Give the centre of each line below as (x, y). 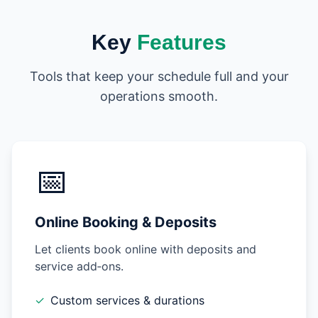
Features (182, 42)
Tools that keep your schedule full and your (159, 76)
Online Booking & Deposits (126, 222)
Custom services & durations (127, 300)
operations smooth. (159, 96)
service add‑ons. (79, 266)
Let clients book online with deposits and (146, 249)
